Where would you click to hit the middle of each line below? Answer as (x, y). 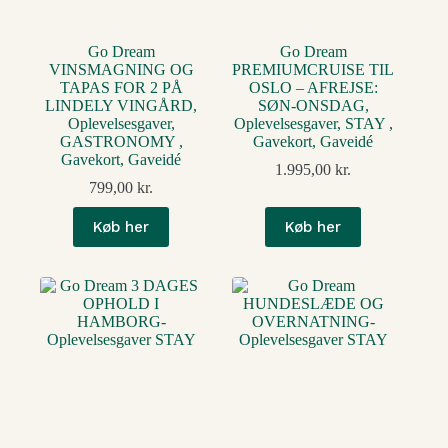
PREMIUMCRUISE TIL (313, 70)
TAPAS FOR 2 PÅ (121, 88)
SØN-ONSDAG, (313, 106)
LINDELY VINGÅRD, (121, 106)
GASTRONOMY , (121, 142)
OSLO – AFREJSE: (313, 88)
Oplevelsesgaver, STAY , (313, 124)
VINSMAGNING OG (121, 70)
